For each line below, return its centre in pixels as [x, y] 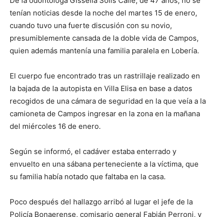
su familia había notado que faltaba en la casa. [88, 177]
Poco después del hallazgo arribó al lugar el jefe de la [101, 202]
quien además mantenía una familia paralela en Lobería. [104, 51]
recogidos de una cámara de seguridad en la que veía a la [108, 101]
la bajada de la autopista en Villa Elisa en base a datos [101, 88]
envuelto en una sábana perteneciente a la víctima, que [104, 164]
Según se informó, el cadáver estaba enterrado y [93, 151]
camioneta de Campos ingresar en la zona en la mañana [105, 114]
